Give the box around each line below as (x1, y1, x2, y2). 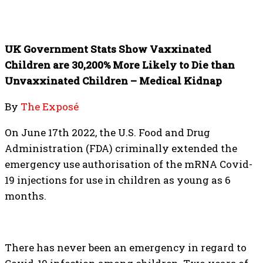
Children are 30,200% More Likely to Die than (5, 58, 235, 72)
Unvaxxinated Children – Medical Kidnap (5, 74, 222, 87)
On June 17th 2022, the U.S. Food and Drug (5, 126, 210, 139)
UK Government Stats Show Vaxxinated (5, 42, 211, 56)
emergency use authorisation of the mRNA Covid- (5, 157, 252, 171)
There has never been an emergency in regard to (5, 241, 247, 254)
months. (5, 189, 46, 203)
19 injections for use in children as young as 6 (5, 173, 231, 187)
